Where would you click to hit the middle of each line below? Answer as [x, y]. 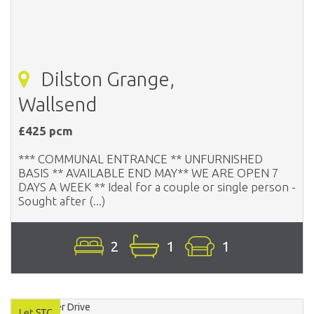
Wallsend [57, 104]
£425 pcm [46, 130]
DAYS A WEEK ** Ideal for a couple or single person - [157, 186]
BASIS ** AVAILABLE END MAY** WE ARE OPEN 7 [148, 172]
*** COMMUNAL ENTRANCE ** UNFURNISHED [141, 158]
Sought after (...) [62, 200]
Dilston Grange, [105, 78]
